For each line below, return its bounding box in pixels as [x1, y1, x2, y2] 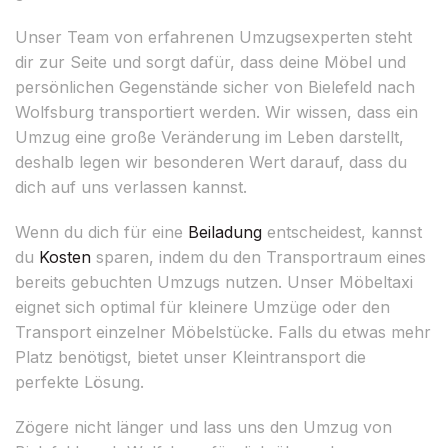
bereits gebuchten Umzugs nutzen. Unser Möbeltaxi [15, 271, 413, 292]
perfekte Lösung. [15, 371, 144, 392]
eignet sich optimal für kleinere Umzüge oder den [15, 296, 390, 317]
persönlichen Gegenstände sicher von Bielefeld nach [15, 76, 415, 97]
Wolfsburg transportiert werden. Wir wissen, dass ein [15, 101, 418, 122]
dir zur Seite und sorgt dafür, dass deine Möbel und [15, 51, 406, 72]
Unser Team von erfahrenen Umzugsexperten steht [15, 26, 412, 47]
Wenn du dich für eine [15, 221, 188, 242]
